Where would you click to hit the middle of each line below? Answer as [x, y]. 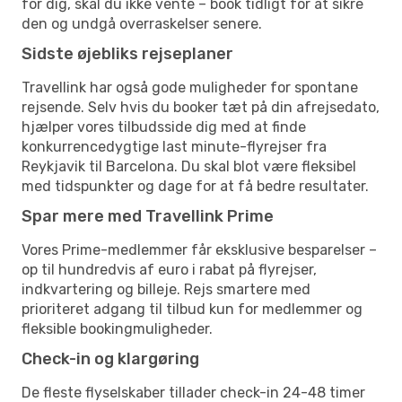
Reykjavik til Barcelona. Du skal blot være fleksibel [189, 166]
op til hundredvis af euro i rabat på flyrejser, [169, 269]
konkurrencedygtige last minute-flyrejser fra [174, 146]
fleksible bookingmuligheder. [117, 328]
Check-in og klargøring [110, 358]
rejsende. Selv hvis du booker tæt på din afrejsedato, [201, 107]
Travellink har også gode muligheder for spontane [190, 87]
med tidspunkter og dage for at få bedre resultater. [195, 186]
